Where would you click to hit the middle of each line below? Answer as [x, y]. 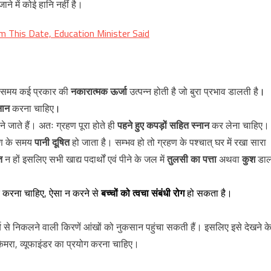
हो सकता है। [208, 193]
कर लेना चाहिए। [239, 125]
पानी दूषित [52, 142]
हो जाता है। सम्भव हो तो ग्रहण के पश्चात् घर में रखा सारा [168, 142]
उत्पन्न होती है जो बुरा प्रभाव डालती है [193, 91]
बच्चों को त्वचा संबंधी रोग [143, 193]
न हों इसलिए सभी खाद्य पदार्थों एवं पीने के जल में [85, 159]
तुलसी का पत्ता [192, 159]
